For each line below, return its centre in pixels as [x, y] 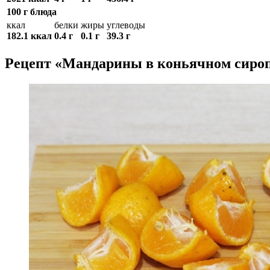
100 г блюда [32, 12]
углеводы [126, 25]
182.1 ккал [29, 36]
